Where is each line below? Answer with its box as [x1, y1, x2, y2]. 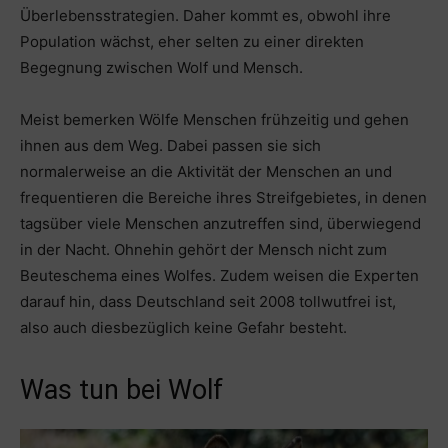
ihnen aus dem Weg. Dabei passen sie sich [20, 135, 321, 155]
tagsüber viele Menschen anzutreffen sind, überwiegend [20, 213, 421, 233]
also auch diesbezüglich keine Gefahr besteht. [20, 317, 347, 337]
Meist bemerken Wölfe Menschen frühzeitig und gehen [20, 109, 409, 129]
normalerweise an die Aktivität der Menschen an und [20, 161, 392, 181]
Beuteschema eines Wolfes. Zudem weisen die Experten [20, 265, 419, 285]
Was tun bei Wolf [20, 373, 223, 406]
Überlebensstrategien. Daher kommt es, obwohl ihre [20, 5, 391, 25]
